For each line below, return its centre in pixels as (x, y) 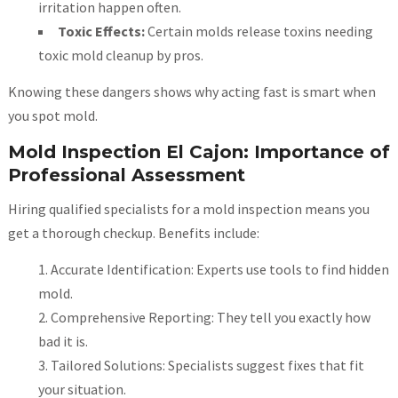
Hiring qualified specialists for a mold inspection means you (188, 209)
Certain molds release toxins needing (259, 32)
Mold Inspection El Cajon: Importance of (199, 152)
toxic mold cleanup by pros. (120, 56)
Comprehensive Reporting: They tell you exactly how (210, 318)
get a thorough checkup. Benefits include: (133, 233)
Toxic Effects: (101, 32)
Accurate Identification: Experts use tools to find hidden (219, 270)
